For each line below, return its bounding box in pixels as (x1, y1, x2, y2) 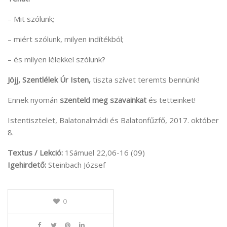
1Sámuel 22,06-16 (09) (63, 147, 145, 158)
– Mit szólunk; (8, 14, 54, 24)
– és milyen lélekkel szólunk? (8, 54, 105, 65)
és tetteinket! (146, 95, 196, 105)
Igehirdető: (8, 160, 46, 170)
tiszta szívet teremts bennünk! (91, 74, 199, 85)
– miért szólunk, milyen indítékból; (8, 34, 124, 45)
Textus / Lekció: (8, 147, 63, 158)
